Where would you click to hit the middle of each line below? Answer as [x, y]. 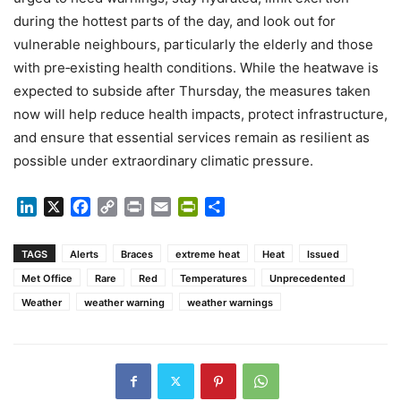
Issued [323, 254]
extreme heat [208, 254]
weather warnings [230, 302]
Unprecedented [307, 278]
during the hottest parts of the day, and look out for [175, 21]
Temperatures [213, 278]
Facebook [124, 206]
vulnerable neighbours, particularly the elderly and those [193, 45]
